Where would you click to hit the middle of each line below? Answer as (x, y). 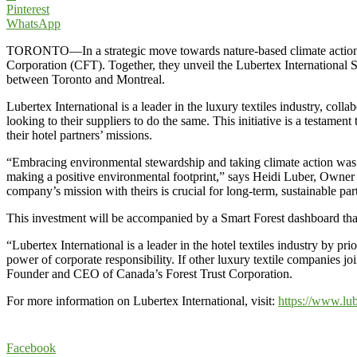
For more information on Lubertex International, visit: (142, 300)
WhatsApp (33, 23)
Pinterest (28, 9)
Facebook (31, 347)
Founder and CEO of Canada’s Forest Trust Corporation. (149, 273)
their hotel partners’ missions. (79, 135)
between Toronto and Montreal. (86, 79)
